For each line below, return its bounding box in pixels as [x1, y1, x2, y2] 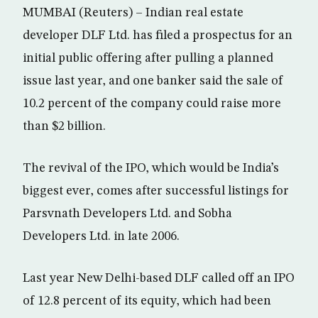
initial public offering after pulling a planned [23, 52, 273, 65]
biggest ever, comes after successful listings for [23, 185, 289, 197]
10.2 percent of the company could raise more [23, 97, 281, 110]
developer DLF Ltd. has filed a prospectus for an [23, 29, 292, 42]
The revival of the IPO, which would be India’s [23, 162, 279, 175]
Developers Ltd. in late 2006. [23, 230, 180, 243]
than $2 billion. [23, 120, 106, 133]
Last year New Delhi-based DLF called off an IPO [23, 272, 295, 285]
